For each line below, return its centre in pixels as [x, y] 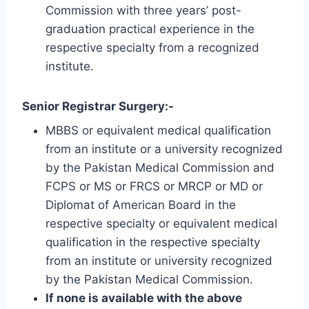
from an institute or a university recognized [164, 149]
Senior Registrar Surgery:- [98, 107]
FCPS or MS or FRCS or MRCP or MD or [154, 186]
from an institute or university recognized [159, 260]
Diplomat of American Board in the [141, 205]
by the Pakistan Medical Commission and [160, 167]
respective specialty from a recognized [152, 48]
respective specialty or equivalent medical [161, 223]
